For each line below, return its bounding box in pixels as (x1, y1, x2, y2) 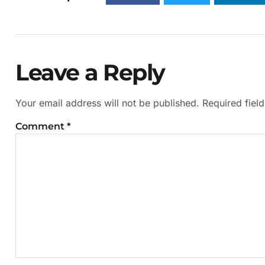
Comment (15, 120, 67, 132)
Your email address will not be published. (15, 96, 199, 109)
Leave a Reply (15, 58, 165, 86)
